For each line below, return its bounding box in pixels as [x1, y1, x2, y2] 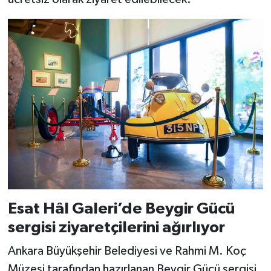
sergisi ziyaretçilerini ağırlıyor [7, 219, 225, 235]
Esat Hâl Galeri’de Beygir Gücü [7, 200, 235, 217]
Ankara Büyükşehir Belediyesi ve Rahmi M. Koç [7, 245, 246, 258]
